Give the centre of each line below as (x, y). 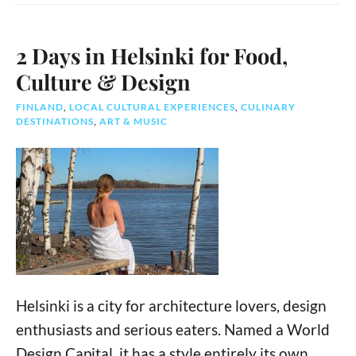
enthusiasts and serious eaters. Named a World (173, 329)
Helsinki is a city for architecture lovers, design (171, 305)
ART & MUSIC (133, 122)
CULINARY (268, 107)
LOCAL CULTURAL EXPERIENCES (152, 107)
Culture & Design (103, 82)
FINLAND (40, 107)
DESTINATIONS (55, 122)
